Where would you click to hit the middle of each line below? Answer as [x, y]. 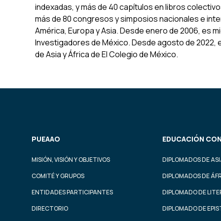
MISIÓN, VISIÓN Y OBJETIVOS [71, 160]
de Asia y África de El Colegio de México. [106, 55]
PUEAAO [46, 139]
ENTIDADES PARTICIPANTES [72, 192]
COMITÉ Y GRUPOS [58, 176]
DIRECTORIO [50, 209]
